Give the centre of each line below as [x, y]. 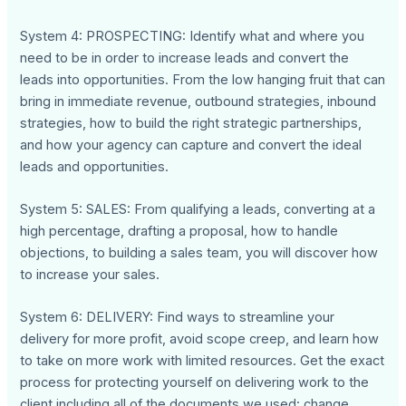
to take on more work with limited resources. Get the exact [203, 361]
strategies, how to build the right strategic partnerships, [191, 123]
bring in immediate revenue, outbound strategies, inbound [198, 101]
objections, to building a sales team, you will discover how [199, 253]
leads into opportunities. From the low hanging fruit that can [203, 79]
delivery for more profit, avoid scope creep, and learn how [200, 339]
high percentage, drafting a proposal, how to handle [179, 232]
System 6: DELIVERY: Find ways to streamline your [178, 318]
